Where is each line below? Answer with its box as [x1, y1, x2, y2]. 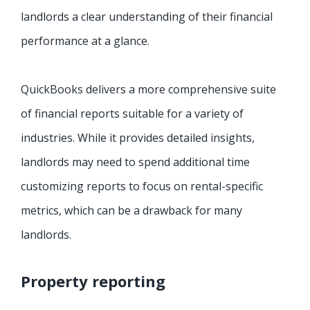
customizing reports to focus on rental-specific [21, 179, 263, 194]
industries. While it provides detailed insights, [21, 130, 255, 146]
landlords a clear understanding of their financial [21, 9, 273, 25]
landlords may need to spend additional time [21, 154, 250, 170]
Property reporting [21, 271, 165, 292]
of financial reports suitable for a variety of [21, 106, 244, 122]
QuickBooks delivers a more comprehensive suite [21, 82, 276, 98]
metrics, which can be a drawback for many [21, 203, 242, 219]
